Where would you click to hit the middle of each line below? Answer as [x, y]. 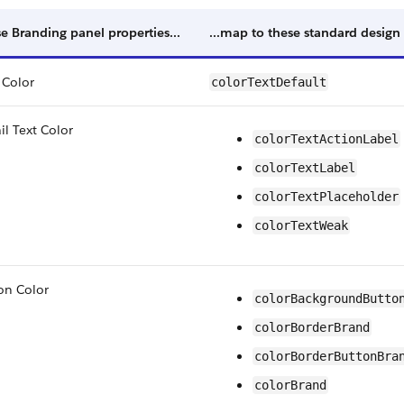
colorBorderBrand [312, 327]
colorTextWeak [301, 225]
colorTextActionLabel [326, 139]
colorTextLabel [305, 168]
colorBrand [290, 385]
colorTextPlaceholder [326, 197]
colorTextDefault [269, 82]
